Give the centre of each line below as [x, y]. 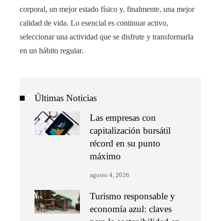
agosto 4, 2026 [110, 175]
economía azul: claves [131, 209]
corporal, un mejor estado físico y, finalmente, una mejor [107, 9]
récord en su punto [125, 143]
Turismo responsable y [133, 196]
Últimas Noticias [66, 98]
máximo [106, 156]
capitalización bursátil [130, 130]
